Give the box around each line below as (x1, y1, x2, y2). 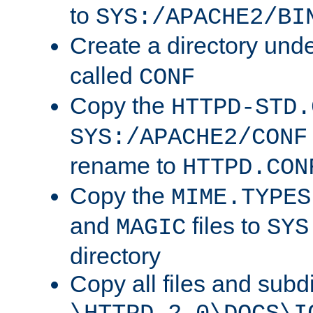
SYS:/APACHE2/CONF (70, 124, 307, 152)
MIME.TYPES (171, 184, 311, 212)
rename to (70, 152, 182, 180)
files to (186, 212, 267, 240)
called (70, 62, 139, 89)
